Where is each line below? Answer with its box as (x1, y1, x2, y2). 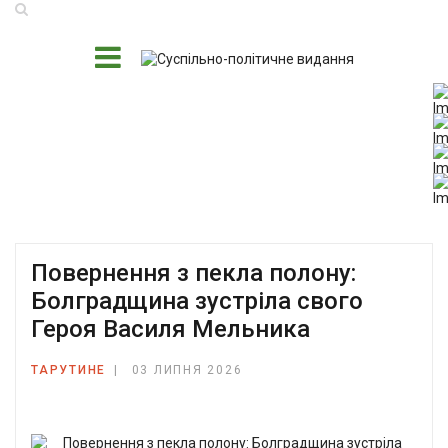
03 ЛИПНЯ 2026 (131, 363, 243, 377)
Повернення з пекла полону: (31, 259, 356, 287)
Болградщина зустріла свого (31, 287, 363, 315)
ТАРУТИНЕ (31, 363, 106, 377)
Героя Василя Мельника (31, 315, 310, 343)
